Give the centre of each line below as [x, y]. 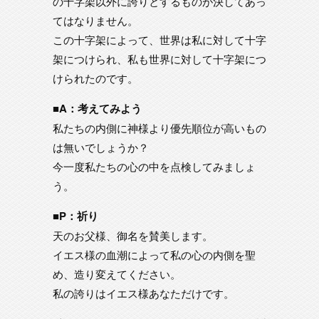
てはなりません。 [95, 20]
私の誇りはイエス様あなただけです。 [143, 293]
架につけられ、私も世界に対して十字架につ [159, 59]
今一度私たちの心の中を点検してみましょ [154, 166]
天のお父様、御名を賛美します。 [133, 235]
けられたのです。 [95, 78]
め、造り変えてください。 [117, 274]
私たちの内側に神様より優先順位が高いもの [159, 128]
